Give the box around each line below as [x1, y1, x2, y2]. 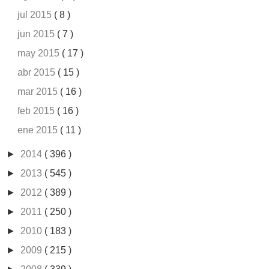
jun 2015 [17, 28, 58, 39]
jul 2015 [17, 9, 55, 20]
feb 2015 [17, 105, 58, 116]
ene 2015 [17, 124, 61, 135]
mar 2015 [17, 86, 61, 97]
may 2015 [17, 47, 62, 58]
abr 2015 [17, 67, 58, 77]
